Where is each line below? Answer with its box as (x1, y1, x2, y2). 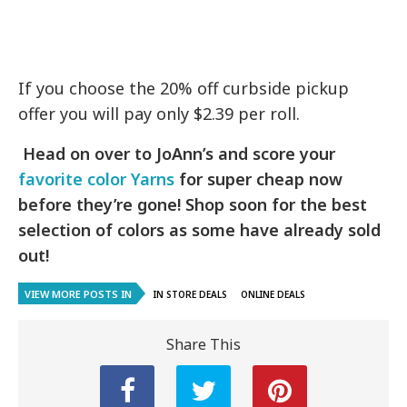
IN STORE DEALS (154, 288, 227, 302)
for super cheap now (174, 168, 343, 191)
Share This (166, 334, 241, 355)
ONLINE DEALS (241, 288, 305, 302)
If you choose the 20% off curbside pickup (18, 77, 350, 100)
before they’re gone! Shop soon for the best (18, 194, 368, 216)
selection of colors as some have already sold (18, 219, 382, 242)
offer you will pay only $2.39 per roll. (18, 103, 301, 125)
